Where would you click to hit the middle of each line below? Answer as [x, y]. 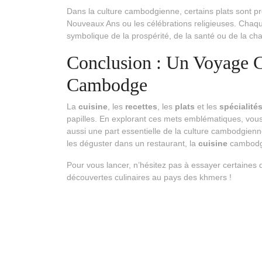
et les [207, 107]
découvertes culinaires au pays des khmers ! [149, 177]
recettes [141, 107]
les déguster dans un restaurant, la [132, 144]
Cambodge [107, 85]
